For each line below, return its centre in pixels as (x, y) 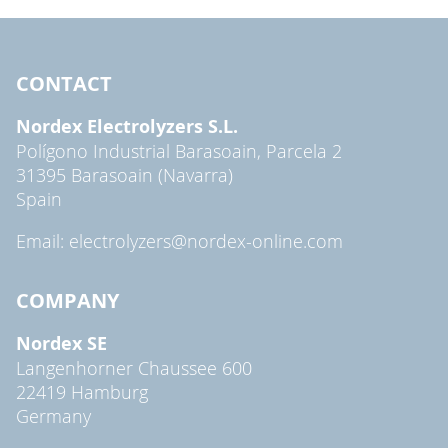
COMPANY (67, 300)
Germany (53, 415)
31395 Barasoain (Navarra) (124, 174)
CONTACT (64, 83)
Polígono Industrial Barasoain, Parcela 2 (179, 150)
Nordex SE (61, 343)
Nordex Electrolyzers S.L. (127, 126)
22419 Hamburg (82, 391)
